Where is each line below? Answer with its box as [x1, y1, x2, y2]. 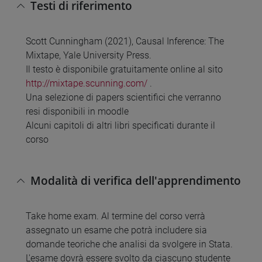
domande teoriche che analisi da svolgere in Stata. [26, 239, 233, 250]
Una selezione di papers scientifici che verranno [26, 91, 221, 103]
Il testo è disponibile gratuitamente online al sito [26, 63, 223, 75]
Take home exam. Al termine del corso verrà [26, 211, 205, 222]
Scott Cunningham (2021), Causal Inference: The [26, 35, 224, 47]
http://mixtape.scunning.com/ [26, 77, 147, 89]
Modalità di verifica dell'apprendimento [30, 173, 241, 189]
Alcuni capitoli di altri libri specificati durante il [26, 119, 215, 131]
